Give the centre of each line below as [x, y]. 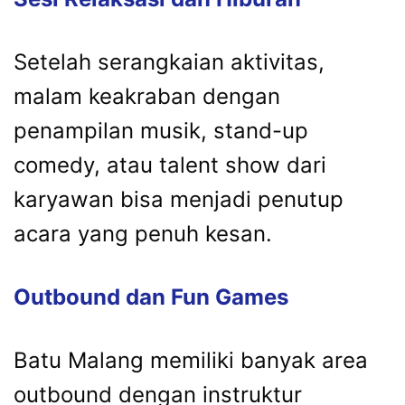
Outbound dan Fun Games [151, 297]
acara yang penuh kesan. [143, 234]
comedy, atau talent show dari [170, 165]
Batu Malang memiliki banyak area [191, 361]
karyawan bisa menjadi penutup [179, 200]
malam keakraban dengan [147, 97]
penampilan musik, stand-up [161, 131]
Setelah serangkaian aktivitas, [169, 62]
